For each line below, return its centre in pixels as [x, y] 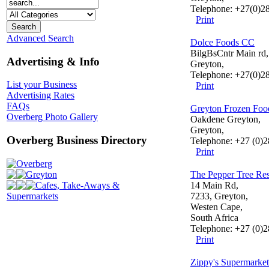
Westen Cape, [216, 207]
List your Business [42, 85]
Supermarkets [32, 196]
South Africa [214, 218]
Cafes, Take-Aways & [77, 185]
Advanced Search [40, 38]
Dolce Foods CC [222, 42]
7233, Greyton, [219, 196]
